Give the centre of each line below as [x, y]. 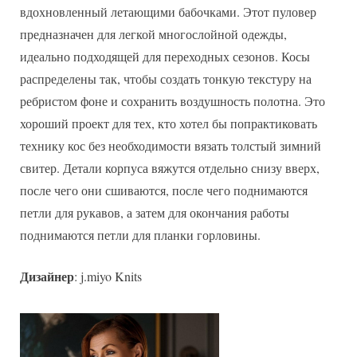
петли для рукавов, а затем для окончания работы [155, 212]
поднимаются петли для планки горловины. [140, 234]
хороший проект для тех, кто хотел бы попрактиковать [169, 123]
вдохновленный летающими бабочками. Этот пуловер [168, 11]
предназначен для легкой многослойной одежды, [153, 33]
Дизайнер [47, 276]
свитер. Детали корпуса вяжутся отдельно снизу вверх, [170, 167]
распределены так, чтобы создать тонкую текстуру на [166, 78]
